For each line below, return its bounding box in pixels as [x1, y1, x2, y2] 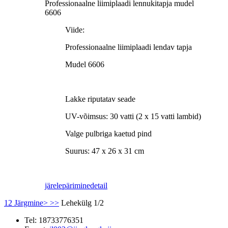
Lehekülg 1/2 [61, 198, 104, 207]
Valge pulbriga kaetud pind [65, 129, 154, 138]
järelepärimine [45, 181, 90, 190]
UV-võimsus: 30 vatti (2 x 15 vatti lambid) [65, 111, 203, 121]
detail [90, 181, 107, 190]
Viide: [65, 25, 84, 34]
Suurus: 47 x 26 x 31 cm [65, 146, 144, 155]
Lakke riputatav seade [65, 94, 135, 103]
